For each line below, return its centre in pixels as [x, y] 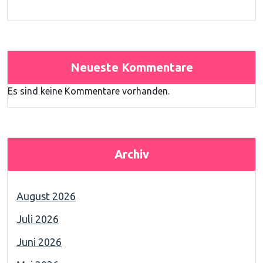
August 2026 [46, 196]
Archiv [131, 154]
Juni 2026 [39, 242]
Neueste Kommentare [131, 67]
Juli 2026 [38, 219]
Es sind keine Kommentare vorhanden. [89, 91]
